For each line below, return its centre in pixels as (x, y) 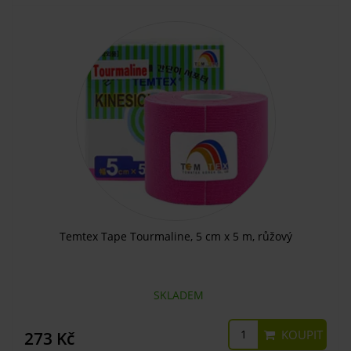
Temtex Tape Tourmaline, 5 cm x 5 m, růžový (175, 236)
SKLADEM (175, 295)
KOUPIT (300, 334)
